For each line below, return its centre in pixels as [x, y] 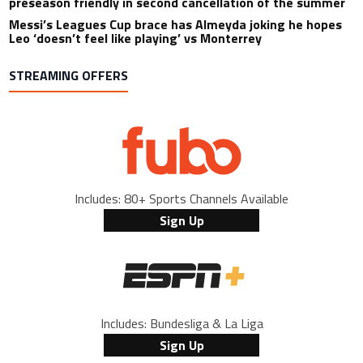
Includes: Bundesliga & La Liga [181, 323]
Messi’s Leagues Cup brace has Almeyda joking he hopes [176, 24]
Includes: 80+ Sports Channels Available [181, 198]
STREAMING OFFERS [69, 75]
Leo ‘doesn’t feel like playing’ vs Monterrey [136, 38]
